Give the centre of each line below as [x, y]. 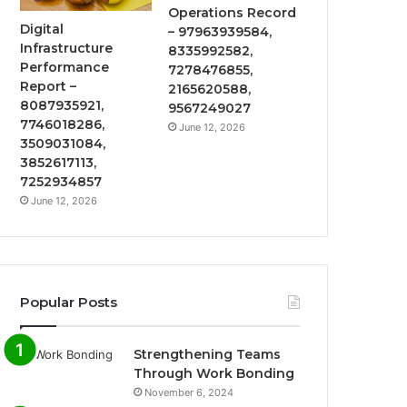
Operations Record [233, 12]
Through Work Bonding [214, 374]
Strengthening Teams [208, 355]
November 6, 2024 [189, 393]
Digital [42, 30]
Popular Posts [69, 303]
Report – [49, 87]
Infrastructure [67, 49]
